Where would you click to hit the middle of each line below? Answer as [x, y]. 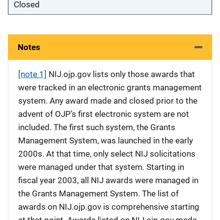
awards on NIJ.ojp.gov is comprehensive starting [109, 207]
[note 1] [32, 74]
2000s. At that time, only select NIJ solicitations [107, 154]
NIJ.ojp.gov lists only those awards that [121, 74]
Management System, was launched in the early [106, 140]
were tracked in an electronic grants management [110, 87]
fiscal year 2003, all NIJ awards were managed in [108, 180]
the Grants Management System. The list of [98, 193]
